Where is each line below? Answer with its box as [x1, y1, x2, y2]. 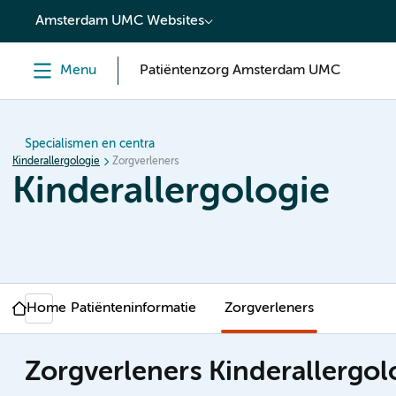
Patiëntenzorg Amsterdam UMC [140, 64, 340, 78]
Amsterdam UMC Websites [35, 14, 204, 28]
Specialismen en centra [25, 138, 155, 150]
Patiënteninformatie [71, 301, 196, 316]
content [21, 7, 79, 23]
